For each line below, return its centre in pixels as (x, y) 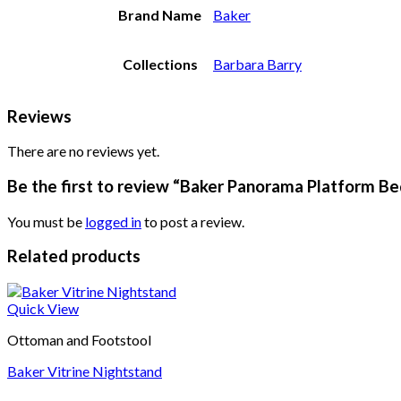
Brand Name (160, 14)
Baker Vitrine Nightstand (85, 371)
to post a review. (193, 221)
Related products (74, 256)
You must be (46, 221)
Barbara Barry (257, 64)
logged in (113, 221)
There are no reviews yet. (83, 151)
